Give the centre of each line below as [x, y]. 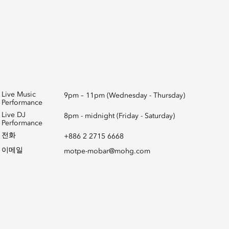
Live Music [19, 95]
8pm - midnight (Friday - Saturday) [119, 116]
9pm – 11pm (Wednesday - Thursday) [124, 96]
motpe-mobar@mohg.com [107, 151]
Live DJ [14, 115]
